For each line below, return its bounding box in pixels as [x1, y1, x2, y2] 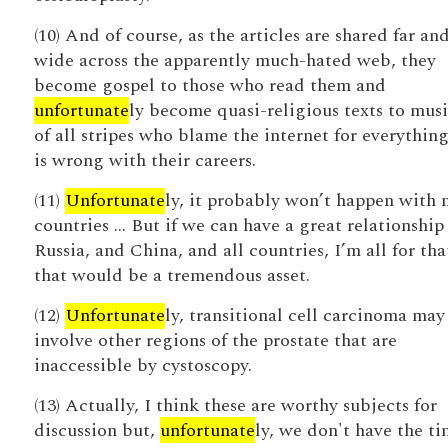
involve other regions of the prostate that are [33, 327, 397, 354]
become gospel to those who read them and [33, 72, 386, 99]
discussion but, [33, 417, 160, 444]
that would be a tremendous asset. [33, 262, 310, 289]
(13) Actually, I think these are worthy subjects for [33, 392, 437, 419]
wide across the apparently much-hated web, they [33, 47, 436, 74]
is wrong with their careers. [33, 147, 256, 174]
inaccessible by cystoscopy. [33, 352, 252, 379]
